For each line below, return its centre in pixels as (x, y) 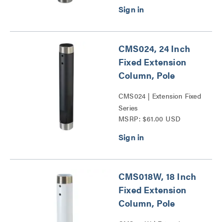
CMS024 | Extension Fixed (160, 95)
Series (128, 107)
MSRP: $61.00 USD (150, 118)
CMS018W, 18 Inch (158, 176)
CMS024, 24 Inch (154, 48)
